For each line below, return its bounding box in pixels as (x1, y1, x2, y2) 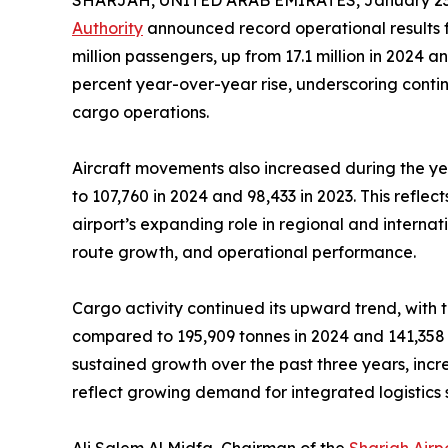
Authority (72, 18, 143, 38)
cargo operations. (72, 102, 209, 122)
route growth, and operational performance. (72, 242, 416, 262)
